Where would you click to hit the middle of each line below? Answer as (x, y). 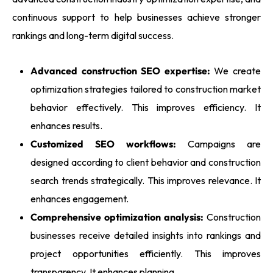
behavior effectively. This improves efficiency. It (146, 108)
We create (236, 71)
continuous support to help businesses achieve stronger (136, 17)
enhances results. (66, 126)
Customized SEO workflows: (103, 144)
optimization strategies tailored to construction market (146, 89)
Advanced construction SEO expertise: (120, 71)
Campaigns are (218, 144)
